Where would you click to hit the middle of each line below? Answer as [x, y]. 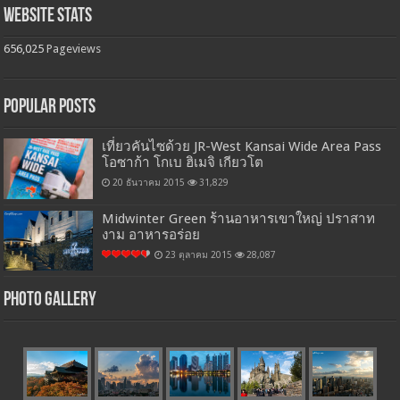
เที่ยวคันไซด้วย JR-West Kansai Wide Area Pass [242, 147]
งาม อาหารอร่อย [151, 235]
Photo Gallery [50, 300]
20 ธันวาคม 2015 [149, 183]
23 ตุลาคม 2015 [199, 255]
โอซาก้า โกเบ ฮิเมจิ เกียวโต [183, 163]
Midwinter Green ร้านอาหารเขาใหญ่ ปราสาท [239, 219]
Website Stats [48, 17]
